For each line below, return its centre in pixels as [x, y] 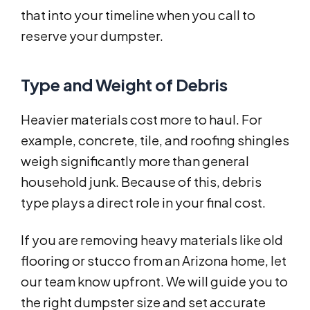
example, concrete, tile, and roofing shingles [155, 140]
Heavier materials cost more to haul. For [142, 120]
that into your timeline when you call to [138, 15]
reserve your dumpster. [92, 36]
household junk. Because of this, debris [141, 182]
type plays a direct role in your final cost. [143, 203]
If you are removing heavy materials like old [152, 240]
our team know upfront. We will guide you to [154, 282]
